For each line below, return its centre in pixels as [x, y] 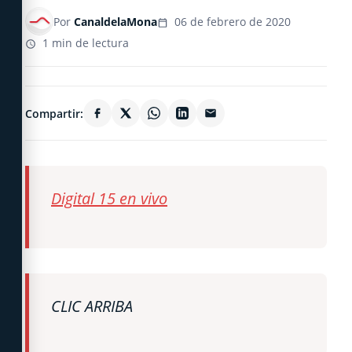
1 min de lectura [84, 43]
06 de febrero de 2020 [231, 21]
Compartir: [54, 113]
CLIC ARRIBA [92, 306]
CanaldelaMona [115, 21]
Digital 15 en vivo [109, 198]
